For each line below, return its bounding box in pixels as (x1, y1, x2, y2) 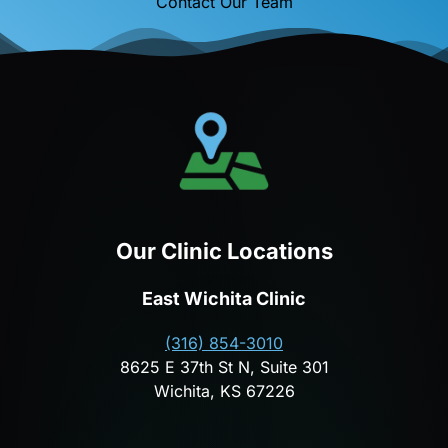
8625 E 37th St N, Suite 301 (119, 357, 329, 378)
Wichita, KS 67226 (153, 381, 295, 402)
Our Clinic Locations (115, 238, 333, 265)
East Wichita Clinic (142, 288, 306, 310)
